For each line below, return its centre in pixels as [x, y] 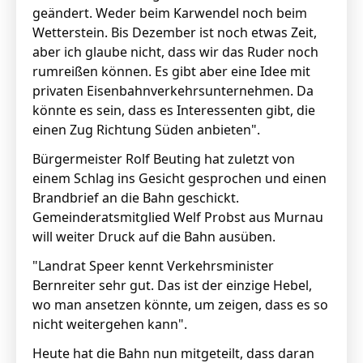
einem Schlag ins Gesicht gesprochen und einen [179, 178]
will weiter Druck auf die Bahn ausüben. [156, 237]
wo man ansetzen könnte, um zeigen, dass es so [180, 305]
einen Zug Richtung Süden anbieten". [148, 130]
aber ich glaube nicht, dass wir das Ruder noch [175, 52]
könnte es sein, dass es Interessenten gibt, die [174, 110]
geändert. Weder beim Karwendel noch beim [170, 13]
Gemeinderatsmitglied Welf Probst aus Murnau [178, 217]
